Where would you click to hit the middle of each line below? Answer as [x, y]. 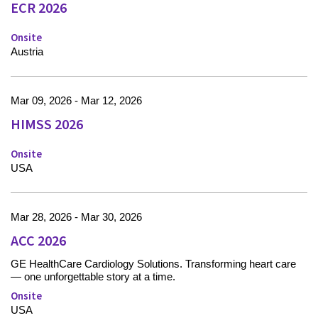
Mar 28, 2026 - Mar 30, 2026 [76, 217]
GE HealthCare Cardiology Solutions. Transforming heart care [153, 264]
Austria [27, 52]
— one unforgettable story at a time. [93, 277]
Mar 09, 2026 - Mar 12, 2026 [76, 101]
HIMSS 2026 [47, 124]
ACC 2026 [38, 241]
